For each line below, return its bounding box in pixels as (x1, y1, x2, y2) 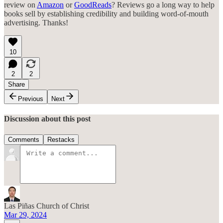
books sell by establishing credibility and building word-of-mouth (4, 9, 209, 18)
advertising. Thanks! (4, 18, 68, 27)
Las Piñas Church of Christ (4, 201, 89, 210)
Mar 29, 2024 (4, 210, 47, 219)
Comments (8, 135, 39, 143)
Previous (18, 95, 43, 103)
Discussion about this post (4, 114, 91, 123)
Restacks (47, 135, 75, 143)
